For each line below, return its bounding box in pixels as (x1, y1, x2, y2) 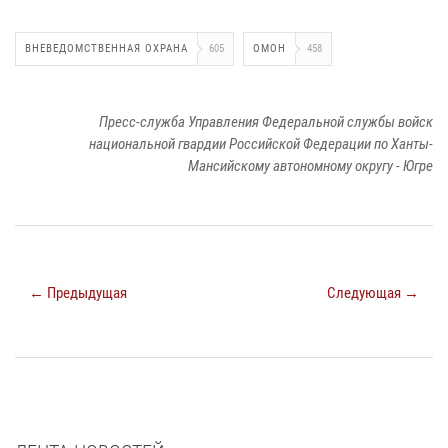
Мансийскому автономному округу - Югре (188, 157, 433, 176)
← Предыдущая (29, 284, 127, 303)
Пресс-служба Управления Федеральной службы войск (99, 113, 433, 132)
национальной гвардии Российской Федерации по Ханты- (89, 135, 433, 154)
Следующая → (327, 284, 419, 303)
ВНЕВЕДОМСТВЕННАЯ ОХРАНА (25, 42, 188, 56)
